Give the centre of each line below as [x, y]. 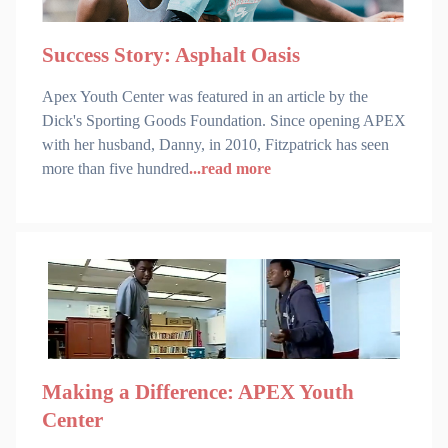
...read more [230, 168]
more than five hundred [115, 168]
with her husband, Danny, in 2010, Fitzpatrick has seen [215, 144]
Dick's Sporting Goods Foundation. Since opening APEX [224, 120]
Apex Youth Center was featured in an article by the [205, 96]
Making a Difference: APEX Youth [198, 392]
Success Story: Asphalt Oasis [171, 54]
